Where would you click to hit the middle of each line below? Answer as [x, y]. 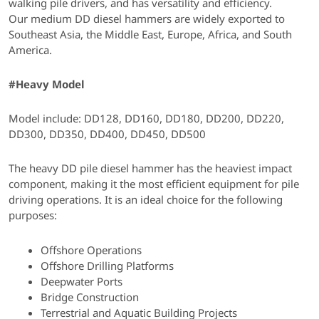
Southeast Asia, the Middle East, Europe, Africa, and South [150, 34]
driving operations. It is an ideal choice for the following [146, 200]
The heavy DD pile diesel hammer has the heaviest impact [150, 168]
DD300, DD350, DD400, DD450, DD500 [107, 134]
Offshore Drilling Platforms [107, 265]
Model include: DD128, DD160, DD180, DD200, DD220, [146, 118]
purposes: [33, 215]
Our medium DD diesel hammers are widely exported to [147, 18]
